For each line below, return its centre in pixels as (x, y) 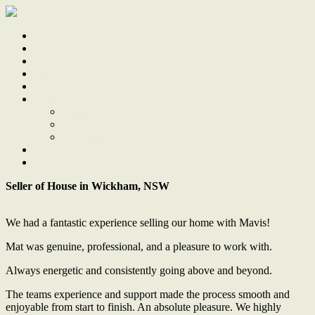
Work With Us (66, 149)
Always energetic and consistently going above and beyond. (139, 270)
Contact (51, 162)
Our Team (84, 124)
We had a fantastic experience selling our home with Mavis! (138, 223)
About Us (84, 111)
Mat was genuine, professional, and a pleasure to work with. (139, 246)
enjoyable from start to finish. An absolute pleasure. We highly (143, 307)
